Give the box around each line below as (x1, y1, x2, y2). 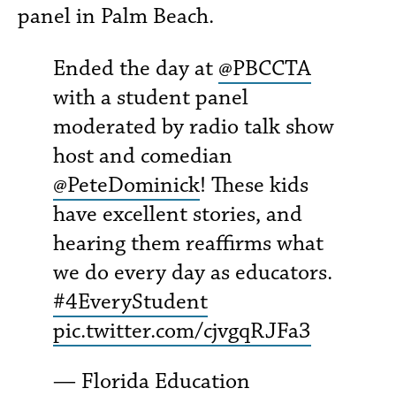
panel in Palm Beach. (18, 2, 214, 31)
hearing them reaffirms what (53, 229, 324, 258)
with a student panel (53, 83, 248, 112)
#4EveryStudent (53, 287, 208, 316)
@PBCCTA (218, 54, 311, 83)
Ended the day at (53, 54, 218, 83)
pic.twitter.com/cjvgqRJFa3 (53, 316, 311, 346)
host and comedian (53, 141, 232, 171)
